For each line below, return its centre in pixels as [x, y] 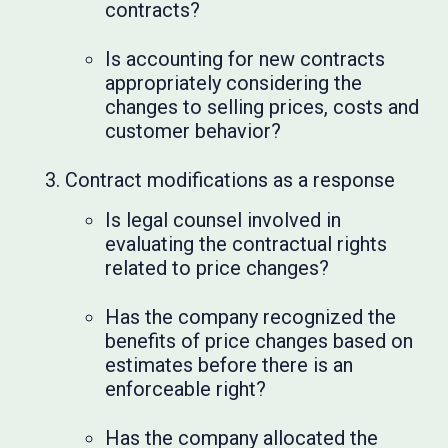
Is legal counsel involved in [223, 220]
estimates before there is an [229, 365]
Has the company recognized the [251, 317]
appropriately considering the [234, 83]
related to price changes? [217, 268]
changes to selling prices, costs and [262, 107]
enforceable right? [186, 389]
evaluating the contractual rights [246, 244]
